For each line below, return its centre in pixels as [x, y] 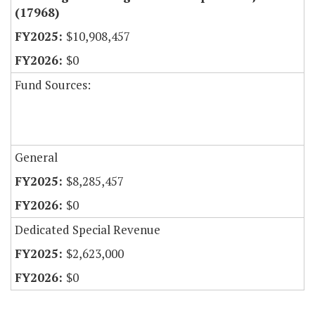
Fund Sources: [53, 85]
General [36, 157]
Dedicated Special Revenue [88, 230]
